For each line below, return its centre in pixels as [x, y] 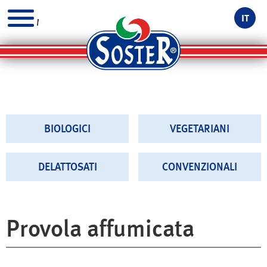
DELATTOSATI [67, 167]
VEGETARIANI [200, 129]
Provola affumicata [100, 228]
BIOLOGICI [67, 129]
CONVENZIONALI [200, 167]
